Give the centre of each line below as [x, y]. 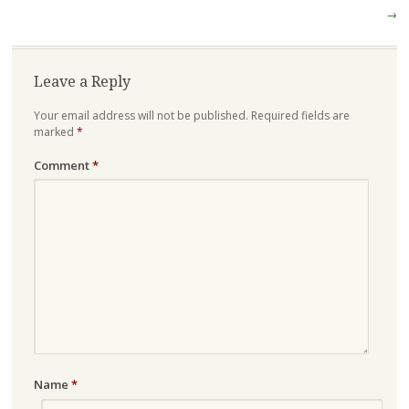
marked [55, 131]
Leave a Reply [82, 81]
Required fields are [300, 115]
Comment [63, 165]
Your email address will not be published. [141, 115]
